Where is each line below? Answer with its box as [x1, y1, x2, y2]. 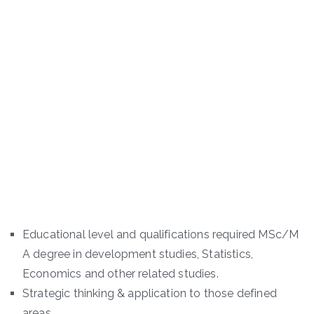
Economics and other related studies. [22, 266, 219, 280]
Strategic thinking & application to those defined [22, 286, 277, 300]
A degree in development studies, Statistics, [22, 247, 254, 261]
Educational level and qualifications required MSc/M [22, 227, 299, 241]
